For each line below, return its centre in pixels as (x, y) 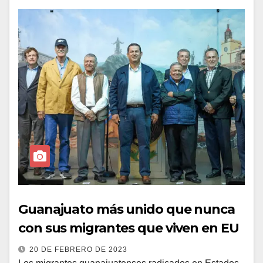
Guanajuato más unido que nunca (127, 209)
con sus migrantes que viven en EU (129, 228)
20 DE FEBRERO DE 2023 (78, 249)
